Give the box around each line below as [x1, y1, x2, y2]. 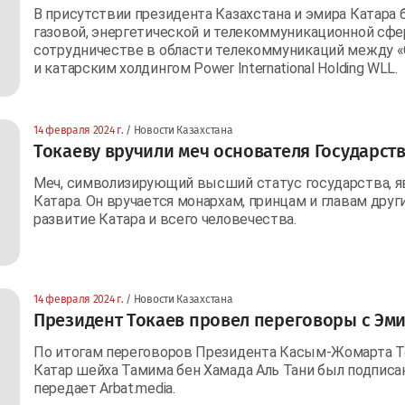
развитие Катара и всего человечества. [33, 210, 297, 228]
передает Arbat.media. [33, 379, 175, 397]
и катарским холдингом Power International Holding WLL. [33, 59, 398, 77]
